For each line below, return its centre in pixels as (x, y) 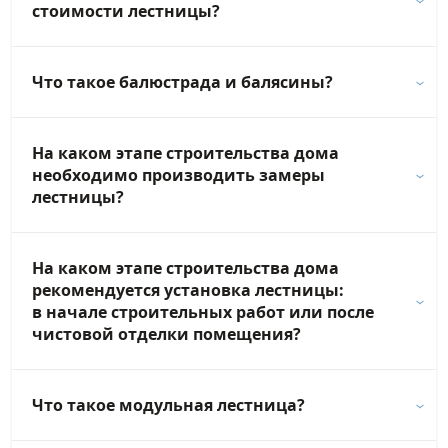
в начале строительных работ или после (203, 312)
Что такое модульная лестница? (168, 405)
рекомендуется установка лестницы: (188, 290)
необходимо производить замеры (178, 175)
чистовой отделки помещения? (166, 334)
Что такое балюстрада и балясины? (182, 82)
